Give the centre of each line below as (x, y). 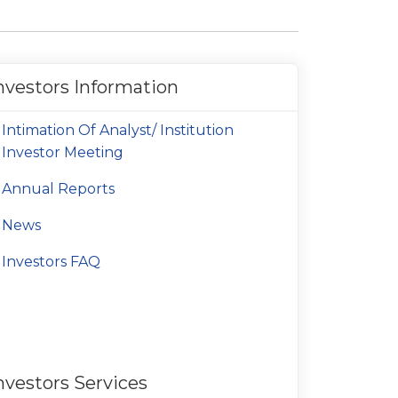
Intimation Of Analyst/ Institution (118, 130)
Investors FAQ (51, 262)
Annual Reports (58, 189)
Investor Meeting (63, 152)
